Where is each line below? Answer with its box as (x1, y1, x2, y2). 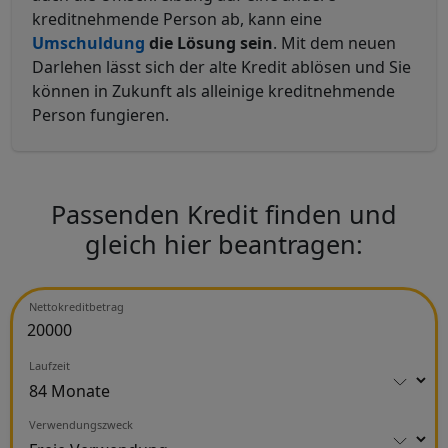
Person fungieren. (32, 103, 169, 126)
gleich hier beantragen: (85, 226, 363, 261)
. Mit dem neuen (273, 31, 396, 54)
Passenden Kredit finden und (51, 196, 397, 231)
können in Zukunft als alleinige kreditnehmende (32, 79, 395, 102)
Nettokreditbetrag (29, 298, 124, 314)
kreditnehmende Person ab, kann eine (32, 7, 322, 30)
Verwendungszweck (29, 416, 133, 432)
